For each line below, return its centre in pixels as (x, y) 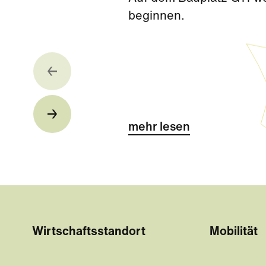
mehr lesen (159, 128)
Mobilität (233, 232)
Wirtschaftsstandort (89, 232)
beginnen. (156, 17)
